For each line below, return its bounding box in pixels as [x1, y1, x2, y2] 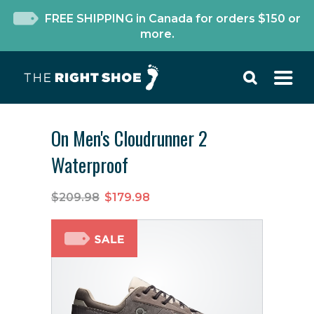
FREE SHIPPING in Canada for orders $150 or [45, 12, 301, 25]
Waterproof [51, 151, 128, 179]
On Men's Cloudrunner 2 [51, 124, 207, 152]
